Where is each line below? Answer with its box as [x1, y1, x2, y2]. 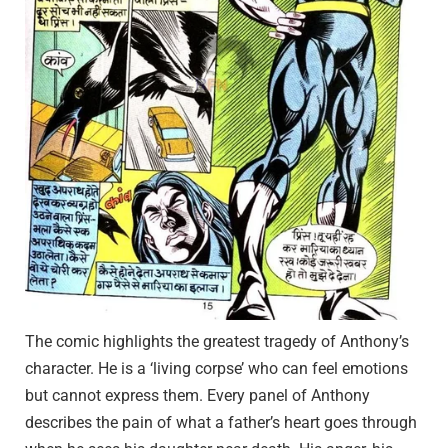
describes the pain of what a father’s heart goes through [25, 412, 417, 432]
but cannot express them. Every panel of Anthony [25, 385, 370, 405]
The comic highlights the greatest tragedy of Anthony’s [25, 331, 409, 351]
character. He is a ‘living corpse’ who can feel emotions [25, 358, 408, 378]
